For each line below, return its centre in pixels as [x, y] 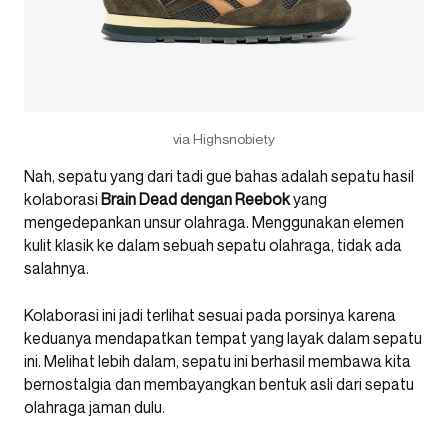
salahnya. [56, 268]
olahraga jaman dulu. [94, 407]
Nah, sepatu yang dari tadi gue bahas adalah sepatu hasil [219, 176]
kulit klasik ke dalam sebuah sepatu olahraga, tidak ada [213, 245]
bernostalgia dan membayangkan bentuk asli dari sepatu [219, 384]
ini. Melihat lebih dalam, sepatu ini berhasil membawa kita [217, 361]
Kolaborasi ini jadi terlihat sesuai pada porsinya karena [210, 315]
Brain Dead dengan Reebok [195, 199]
